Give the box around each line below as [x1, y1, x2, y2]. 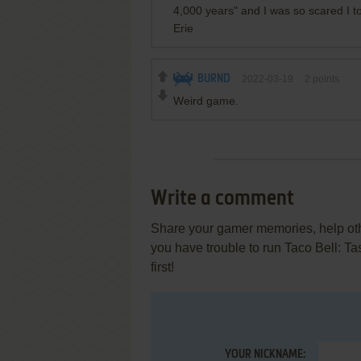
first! [151, 260, 174, 274]
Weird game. [173, 94, 239, 107]
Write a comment [151, 189, 294, 210]
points [310, 73, 339, 85]
